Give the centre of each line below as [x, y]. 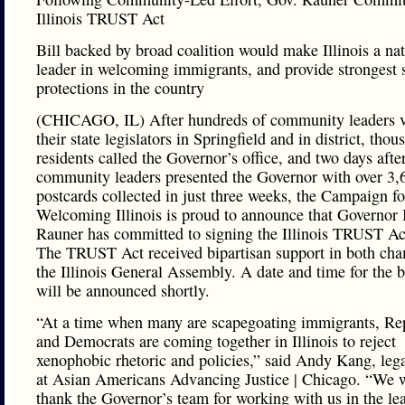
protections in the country [120, 88]
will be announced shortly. [123, 290]
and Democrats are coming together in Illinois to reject [216, 341]
